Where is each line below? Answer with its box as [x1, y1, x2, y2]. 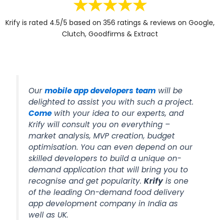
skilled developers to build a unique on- [28, 153, 182, 164]
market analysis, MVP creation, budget [28, 130, 175, 141]
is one [163, 175, 189, 186]
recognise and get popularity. [28, 175, 144, 186]
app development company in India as [28, 198, 178, 209]
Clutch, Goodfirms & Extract [62, 28, 158, 39]
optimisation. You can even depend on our [28, 141, 193, 152]
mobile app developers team [45, 85, 156, 96]
